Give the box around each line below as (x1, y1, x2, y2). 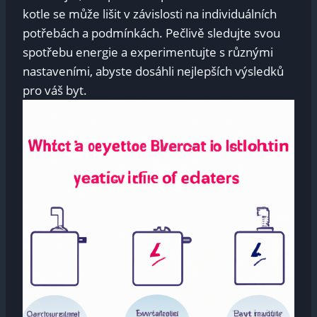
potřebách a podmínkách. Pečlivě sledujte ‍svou (23, 24, 280, 41)
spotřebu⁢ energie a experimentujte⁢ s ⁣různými (23, 43, 273, 60)
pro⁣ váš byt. (23, 81, 87, 98)
